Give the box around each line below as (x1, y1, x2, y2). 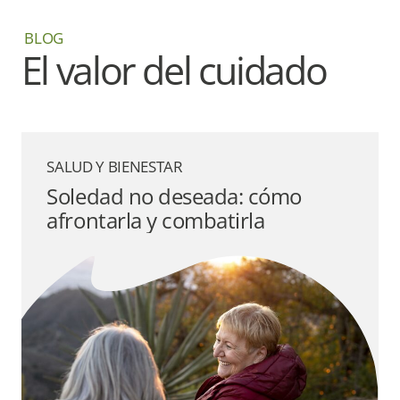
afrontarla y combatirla (46, 206, 265, 236)
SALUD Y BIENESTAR (46, 155, 183, 177)
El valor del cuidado (21, 44, 327, 97)
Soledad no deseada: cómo (46, 182, 302, 212)
